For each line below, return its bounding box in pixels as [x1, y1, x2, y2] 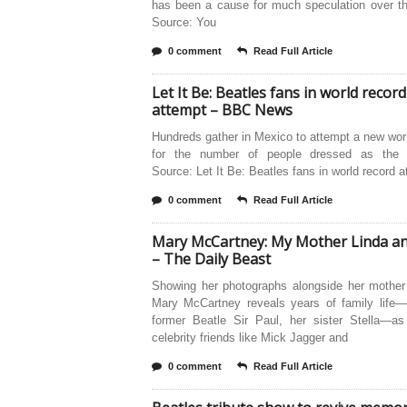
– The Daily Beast [152, 249, 271, 269]
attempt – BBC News [152, 100, 293, 120]
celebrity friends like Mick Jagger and [152, 331, 348, 344]
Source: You [152, 15, 216, 29]
